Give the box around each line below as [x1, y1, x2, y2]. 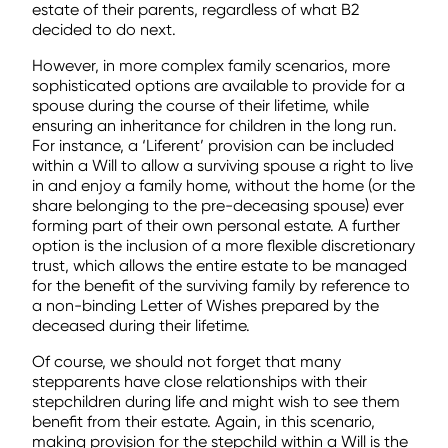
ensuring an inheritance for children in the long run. [32, 115, 397, 135]
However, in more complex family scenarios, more [32, 55, 390, 75]
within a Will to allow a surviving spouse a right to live [32, 155, 413, 175]
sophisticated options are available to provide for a [32, 75, 405, 95]
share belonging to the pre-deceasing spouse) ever [32, 195, 404, 215]
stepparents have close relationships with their [32, 371, 367, 391]
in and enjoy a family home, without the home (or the [32, 175, 415, 195]
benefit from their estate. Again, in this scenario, [32, 411, 375, 431]
